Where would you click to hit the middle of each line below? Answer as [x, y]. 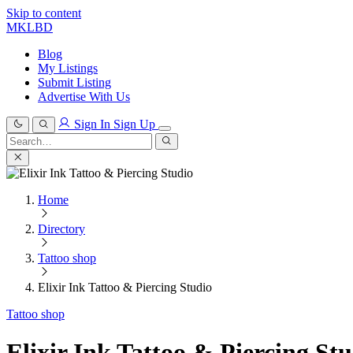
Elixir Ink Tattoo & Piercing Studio [125, 287]
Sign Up [136, 124]
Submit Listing [74, 82]
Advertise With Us [84, 97]
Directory [61, 229]
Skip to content [44, 13]
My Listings [68, 68]
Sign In [92, 124]
